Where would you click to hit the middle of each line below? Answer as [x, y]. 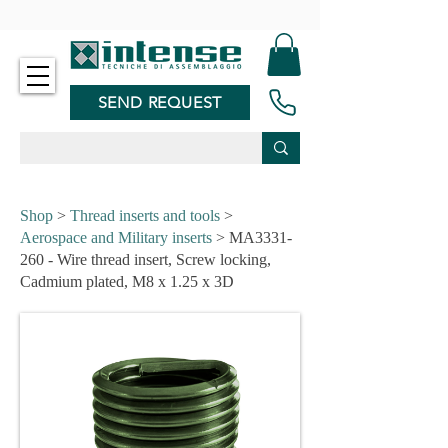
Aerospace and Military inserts [116, 237]
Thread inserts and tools [145, 215]
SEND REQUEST [160, 102]
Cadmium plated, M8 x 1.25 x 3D [127, 281]
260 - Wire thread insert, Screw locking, [145, 259]
